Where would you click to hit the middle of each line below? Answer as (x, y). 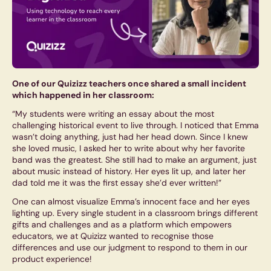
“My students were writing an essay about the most (113, 114)
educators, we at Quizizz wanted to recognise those (113, 236)
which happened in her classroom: (83, 95)
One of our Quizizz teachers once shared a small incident (129, 84)
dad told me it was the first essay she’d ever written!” (117, 183)
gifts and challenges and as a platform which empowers (122, 225)
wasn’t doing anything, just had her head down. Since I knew (130, 137)
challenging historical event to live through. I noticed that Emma (135, 126)
